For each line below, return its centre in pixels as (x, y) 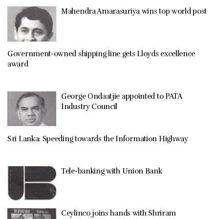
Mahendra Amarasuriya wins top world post (134, 11)
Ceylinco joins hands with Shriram (119, 213)
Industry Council (89, 106)
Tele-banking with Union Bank (112, 171)
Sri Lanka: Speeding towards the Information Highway (98, 139)
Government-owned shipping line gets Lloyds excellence (101, 54)
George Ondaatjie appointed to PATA (121, 96)
